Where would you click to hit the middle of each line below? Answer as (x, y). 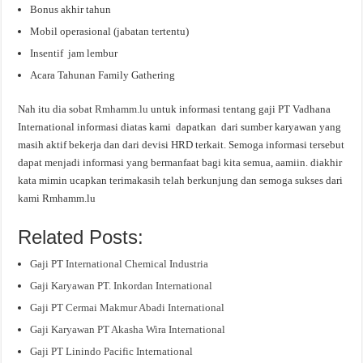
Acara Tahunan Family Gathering (103, 75)
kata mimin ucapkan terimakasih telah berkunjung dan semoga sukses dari (181, 180)
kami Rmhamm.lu (57, 198)
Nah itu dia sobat (57, 109)
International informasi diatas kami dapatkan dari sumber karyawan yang (180, 126)
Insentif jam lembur (74, 53)
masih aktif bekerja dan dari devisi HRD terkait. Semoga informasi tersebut (181, 144)
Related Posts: (81, 237)
